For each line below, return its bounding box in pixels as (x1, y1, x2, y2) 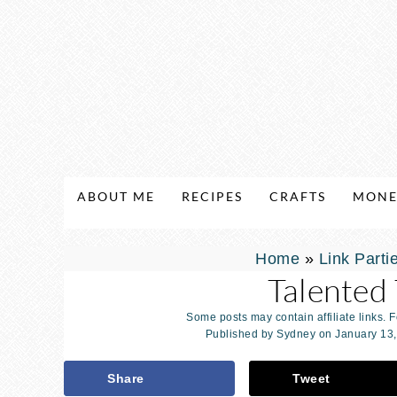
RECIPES (182, 189, 243, 204)
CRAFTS (269, 189, 326, 204)
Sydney (276, 328, 315, 340)
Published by (205, 328, 276, 340)
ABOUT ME (77, 189, 155, 204)
